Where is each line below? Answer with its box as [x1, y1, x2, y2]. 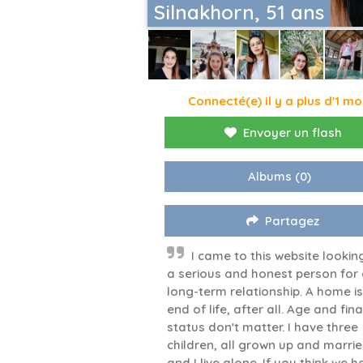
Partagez [265, 213, 320, 229]
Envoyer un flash [242, 125, 342, 141]
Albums [248, 169, 293, 185]
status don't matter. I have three [167, 319, 358, 335]
